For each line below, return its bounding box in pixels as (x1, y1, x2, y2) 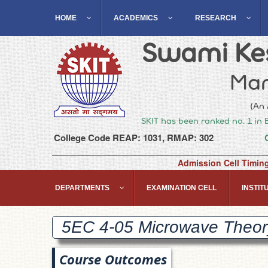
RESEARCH (195, 14, 236, 22)
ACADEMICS (114, 14, 158, 22)
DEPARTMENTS (55, 184, 109, 192)
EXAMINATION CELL (147, 184, 217, 192)
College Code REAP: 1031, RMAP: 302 (54, 131, 214, 144)
